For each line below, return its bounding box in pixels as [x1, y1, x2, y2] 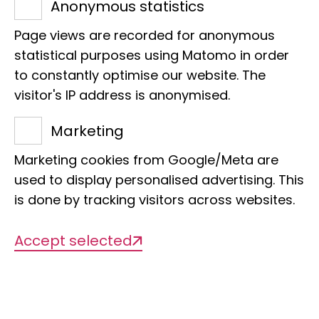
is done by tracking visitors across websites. [14, 191, 295, 209]
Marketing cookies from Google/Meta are [14, 151, 278, 169]
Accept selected [14, 231, 132, 251]
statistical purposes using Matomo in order [14, 46, 289, 64]
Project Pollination [14, 246, 223, 281]
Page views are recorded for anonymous [14, 26, 275, 44]
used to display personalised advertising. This [14, 171, 304, 189]
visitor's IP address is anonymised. [14, 86, 230, 104]
